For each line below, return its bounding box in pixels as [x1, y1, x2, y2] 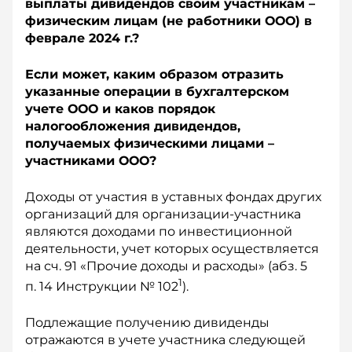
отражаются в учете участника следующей [25, 332, 306, 348]
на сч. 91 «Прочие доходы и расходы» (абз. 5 [25, 258, 307, 273]
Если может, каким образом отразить [25, 67, 284, 82]
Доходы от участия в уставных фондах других [25, 189, 321, 204]
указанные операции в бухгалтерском [25, 84, 289, 99]
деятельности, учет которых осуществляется [25, 241, 319, 256]
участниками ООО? [25, 153, 156, 168]
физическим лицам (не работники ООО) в [25, 13, 312, 28]
